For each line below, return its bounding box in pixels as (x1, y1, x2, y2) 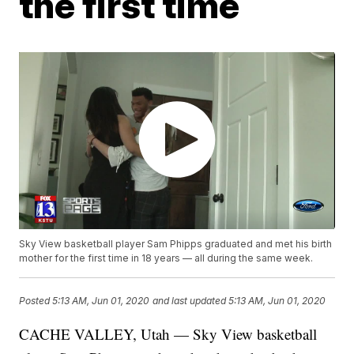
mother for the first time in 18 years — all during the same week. (19, 252, 314, 265)
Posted (19, 295, 53, 307)
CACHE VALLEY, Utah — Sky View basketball (19, 324, 318, 345)
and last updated (153, 295, 227, 307)
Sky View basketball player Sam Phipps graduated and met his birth (19, 238, 333, 250)
